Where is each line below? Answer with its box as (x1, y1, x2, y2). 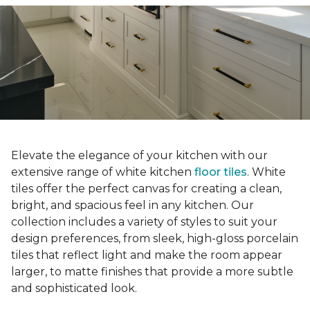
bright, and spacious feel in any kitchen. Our (11, 199, 254, 212)
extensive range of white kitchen (11, 165, 194, 179)
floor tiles (194, 165, 247, 179)
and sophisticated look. (11, 282, 140, 295)
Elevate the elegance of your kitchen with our (11, 149, 268, 163)
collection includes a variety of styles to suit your (11, 215, 277, 229)
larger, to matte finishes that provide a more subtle (11, 265, 293, 279)
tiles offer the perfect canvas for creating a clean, (11, 182, 282, 196)
